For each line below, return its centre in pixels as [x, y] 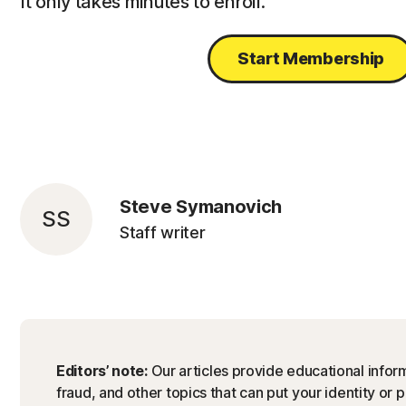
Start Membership [311, 58]
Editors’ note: [104, 371]
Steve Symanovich [201, 207]
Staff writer [163, 232]
